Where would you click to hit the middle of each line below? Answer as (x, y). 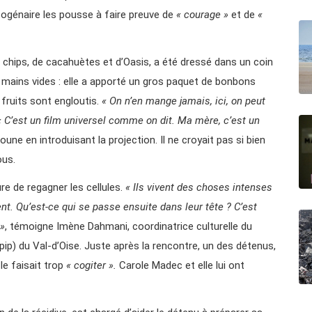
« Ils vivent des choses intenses (199, 187)
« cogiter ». (91, 265)
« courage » (202, 14)
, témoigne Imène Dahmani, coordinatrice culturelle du (128, 226)
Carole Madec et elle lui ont (180, 265)
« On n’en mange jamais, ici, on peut (184, 101)
